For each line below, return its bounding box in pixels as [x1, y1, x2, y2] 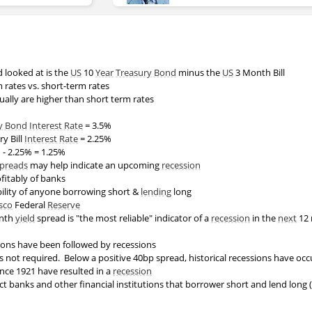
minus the [176, 66, 222, 79]
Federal [13, 198, 47, 212]
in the [250, 212, 278, 225]
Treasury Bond [116, 66, 176, 79]
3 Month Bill [233, 66, 285, 79]
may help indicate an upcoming [28, 159, 162, 172]
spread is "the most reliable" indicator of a [35, 212, 211, 225]
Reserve [47, 198, 80, 212]
